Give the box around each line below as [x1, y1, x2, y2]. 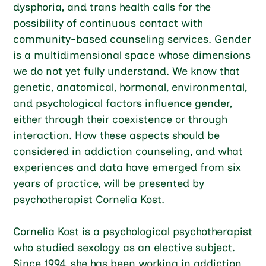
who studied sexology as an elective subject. [13, 240, 236, 254]
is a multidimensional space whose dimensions [13, 48, 251, 62]
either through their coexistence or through [13, 112, 228, 126]
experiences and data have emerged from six [13, 160, 242, 174]
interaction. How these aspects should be [13, 128, 220, 142]
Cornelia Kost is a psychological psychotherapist [13, 224, 253, 238]
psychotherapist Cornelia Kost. [13, 192, 165, 206]
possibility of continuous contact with [13, 16, 204, 30]
